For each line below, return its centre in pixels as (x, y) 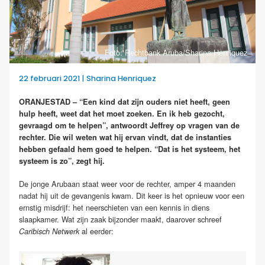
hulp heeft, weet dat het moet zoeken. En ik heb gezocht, (122, 113)
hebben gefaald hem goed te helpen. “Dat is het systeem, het (130, 149)
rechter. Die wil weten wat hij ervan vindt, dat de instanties (125, 137)
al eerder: (96, 231)
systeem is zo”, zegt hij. (62, 161)
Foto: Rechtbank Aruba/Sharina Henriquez (176, 52)
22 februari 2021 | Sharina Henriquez (88, 78)
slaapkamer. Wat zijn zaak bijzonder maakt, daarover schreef (120, 219)
